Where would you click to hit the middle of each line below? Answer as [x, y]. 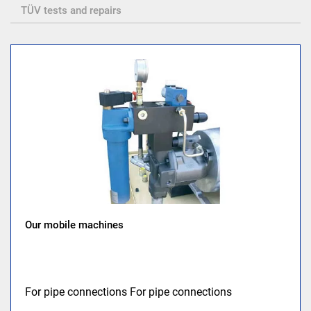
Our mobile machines [75, 225]
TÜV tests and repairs [71, 10]
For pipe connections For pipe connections [129, 292]
